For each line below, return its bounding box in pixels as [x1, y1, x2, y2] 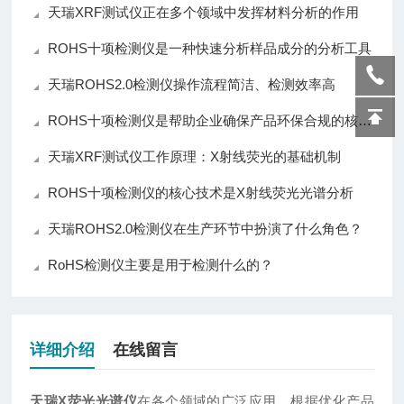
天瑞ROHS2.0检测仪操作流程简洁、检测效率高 [48, 77, 336, 93]
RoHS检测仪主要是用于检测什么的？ [48, 257, 274, 273]
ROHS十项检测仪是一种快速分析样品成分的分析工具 [48, 41, 372, 57]
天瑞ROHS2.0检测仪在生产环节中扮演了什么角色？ [48, 221, 363, 237]
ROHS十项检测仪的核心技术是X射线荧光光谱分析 [48, 185, 354, 201]
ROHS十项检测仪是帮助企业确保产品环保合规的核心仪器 [48, 113, 359, 129]
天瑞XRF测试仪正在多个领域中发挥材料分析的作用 [48, 5, 360, 21]
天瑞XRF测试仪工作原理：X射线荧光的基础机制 [48, 149, 342, 165]
